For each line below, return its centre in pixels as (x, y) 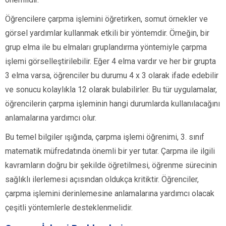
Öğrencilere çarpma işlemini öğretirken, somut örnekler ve (106, 19)
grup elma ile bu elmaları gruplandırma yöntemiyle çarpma (106, 47)
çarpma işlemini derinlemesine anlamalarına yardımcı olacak (110, 194)
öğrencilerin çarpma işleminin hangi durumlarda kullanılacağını (112, 104)
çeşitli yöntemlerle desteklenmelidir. (69, 208)
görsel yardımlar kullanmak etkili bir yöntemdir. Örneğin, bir (107, 33)
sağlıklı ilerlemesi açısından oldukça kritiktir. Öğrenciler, (102, 180)
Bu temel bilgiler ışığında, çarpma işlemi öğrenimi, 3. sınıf (105, 137)
